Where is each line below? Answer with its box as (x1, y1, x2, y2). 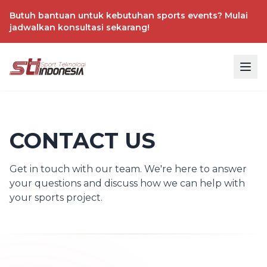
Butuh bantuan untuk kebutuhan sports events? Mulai (10, 10, 248, 21)
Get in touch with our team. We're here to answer (10, 163, 247, 175)
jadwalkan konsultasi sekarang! (10, 22, 150, 33)
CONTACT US (10, 128, 156, 154)
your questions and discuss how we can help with (10, 178, 245, 189)
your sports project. (10, 192, 103, 203)
